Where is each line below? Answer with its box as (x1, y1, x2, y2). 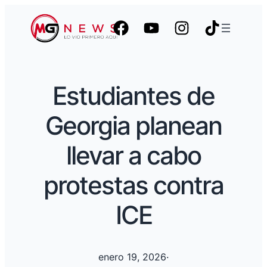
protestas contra (44, 169, 223, 200)
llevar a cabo (66, 139, 201, 170)
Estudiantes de (52, 80, 215, 111)
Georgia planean (45, 110, 222, 141)
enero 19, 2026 (98, 251, 166, 263)
